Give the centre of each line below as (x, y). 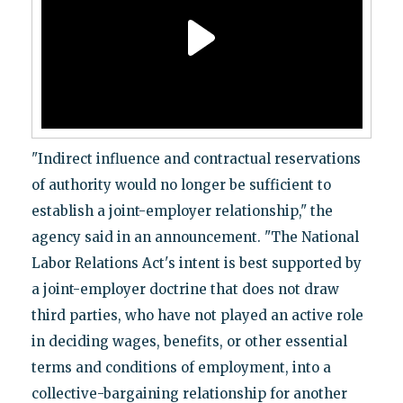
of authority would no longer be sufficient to (181, 184)
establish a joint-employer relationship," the (182, 210)
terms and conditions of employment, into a (181, 367)
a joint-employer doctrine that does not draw (185, 289)
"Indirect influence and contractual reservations (196, 158)
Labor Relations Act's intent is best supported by (196, 263)
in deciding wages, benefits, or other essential (189, 341)
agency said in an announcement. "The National (195, 237)
